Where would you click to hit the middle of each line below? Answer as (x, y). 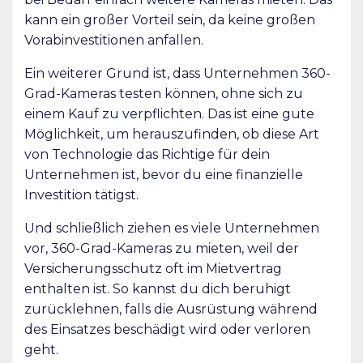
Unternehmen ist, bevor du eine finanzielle (164, 174)
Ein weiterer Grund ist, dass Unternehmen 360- (177, 73)
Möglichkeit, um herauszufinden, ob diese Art (172, 134)
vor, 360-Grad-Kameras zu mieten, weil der (162, 248)
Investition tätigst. (83, 194)
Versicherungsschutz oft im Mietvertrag (153, 268)
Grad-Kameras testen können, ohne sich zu (164, 93)
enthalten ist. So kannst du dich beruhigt (158, 288)
